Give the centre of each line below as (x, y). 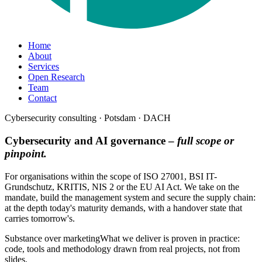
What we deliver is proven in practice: (170, 238)
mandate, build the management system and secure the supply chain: (130, 197)
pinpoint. (26, 153)
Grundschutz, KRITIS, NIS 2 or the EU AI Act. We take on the (122, 187)
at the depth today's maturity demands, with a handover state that (123, 208)
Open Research (56, 77)
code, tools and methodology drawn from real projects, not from (122, 249)
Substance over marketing (52, 238)
